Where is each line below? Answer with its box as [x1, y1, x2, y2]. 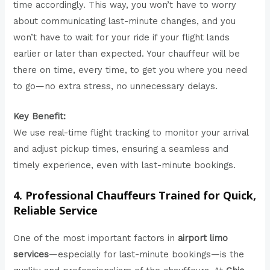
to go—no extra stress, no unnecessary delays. [13, 81, 218, 92]
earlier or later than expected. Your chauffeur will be [13, 48, 240, 59]
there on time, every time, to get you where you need [13, 64, 248, 75]
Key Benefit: [13, 111, 66, 122]
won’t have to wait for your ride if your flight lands [13, 32, 230, 43]
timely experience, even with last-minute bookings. [13, 160, 236, 171]
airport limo [178, 232, 228, 243]
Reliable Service [13, 202, 98, 218]
